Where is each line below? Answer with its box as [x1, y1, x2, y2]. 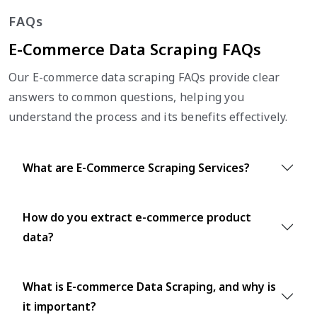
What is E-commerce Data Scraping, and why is [23, 279, 276, 295]
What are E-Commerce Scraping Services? [23, 160, 250, 176]
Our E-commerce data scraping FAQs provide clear [8, 69, 280, 86]
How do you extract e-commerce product [23, 209, 251, 226]
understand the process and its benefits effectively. [8, 109, 288, 125]
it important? [23, 299, 96, 315]
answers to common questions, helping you [8, 89, 245, 105]
